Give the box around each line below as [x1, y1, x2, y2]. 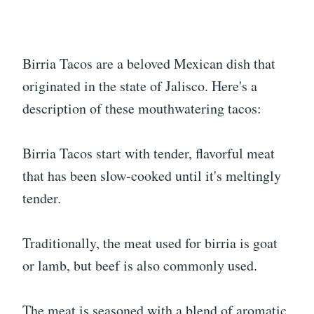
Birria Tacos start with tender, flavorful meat [22, 144, 275, 163]
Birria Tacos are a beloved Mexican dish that [22, 54, 275, 73]
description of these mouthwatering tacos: [22, 99, 261, 118]
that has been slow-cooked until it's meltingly [22, 166, 281, 185]
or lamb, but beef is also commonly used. [22, 256, 257, 275]
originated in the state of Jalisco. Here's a [22, 76, 257, 95]
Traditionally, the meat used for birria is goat [22, 233, 278, 252]
